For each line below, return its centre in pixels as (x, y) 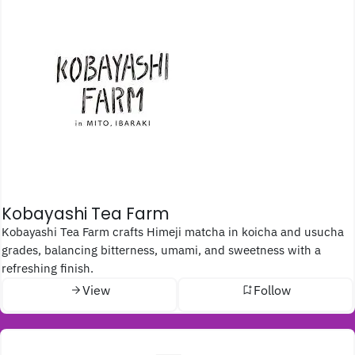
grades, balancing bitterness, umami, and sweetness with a (161, 249)
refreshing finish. (48, 267)
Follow (272, 290)
